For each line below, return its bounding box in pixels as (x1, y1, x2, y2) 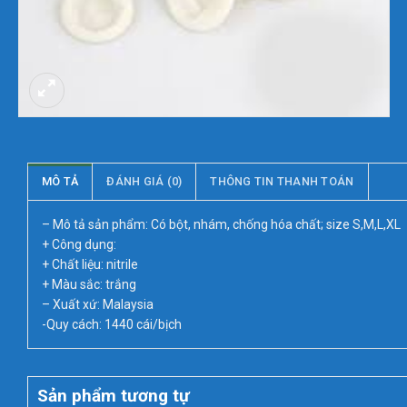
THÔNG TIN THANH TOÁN (210, 174, 354, 188)
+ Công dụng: (42, 236, 117, 252)
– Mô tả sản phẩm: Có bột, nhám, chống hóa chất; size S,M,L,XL (42, 216, 402, 232)
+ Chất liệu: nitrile (42, 256, 139, 272)
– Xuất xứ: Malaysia (42, 296, 154, 312)
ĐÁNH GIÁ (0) (106, 174, 183, 188)
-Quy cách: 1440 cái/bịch (42, 316, 183, 332)
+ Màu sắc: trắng (42, 276, 137, 292)
